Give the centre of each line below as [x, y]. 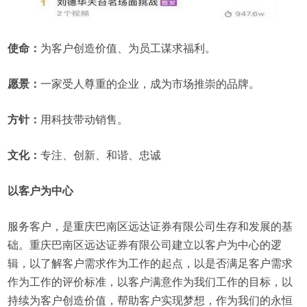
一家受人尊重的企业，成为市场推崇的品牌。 [150, 84]
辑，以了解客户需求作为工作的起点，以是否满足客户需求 [150, 263]
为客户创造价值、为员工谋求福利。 [128, 48]
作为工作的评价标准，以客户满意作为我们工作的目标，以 [150, 282]
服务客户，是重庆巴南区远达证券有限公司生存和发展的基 [150, 226]
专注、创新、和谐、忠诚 [101, 155]
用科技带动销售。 [85, 120]
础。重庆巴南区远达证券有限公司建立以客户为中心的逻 [145, 245]
